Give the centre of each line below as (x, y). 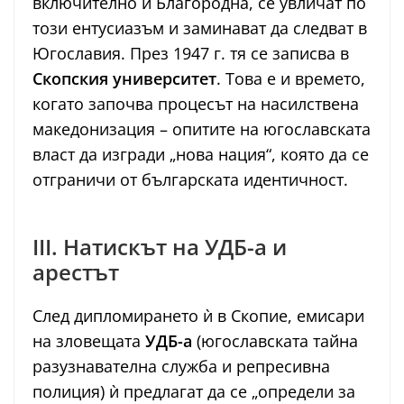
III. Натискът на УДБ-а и (160, 247)
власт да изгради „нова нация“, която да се (201, 155)
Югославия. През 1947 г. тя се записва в (191, 54)
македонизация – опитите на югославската (202, 129)
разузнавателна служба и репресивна (181, 367)
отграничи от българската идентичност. (190, 180)
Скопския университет (124, 79)
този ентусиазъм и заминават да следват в (200, 28)
